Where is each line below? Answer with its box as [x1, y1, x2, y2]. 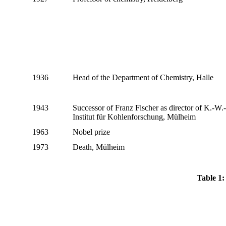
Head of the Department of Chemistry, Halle [72, 73, 213, 82]
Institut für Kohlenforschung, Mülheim [72, 112, 196, 121]
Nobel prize [72, 127, 110, 136]
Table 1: [197, 173, 224, 182]
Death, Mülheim [72, 142, 125, 151]
